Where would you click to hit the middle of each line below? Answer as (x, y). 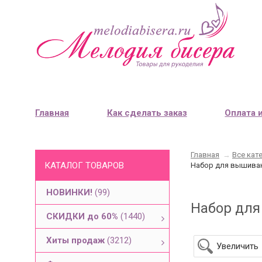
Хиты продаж (77, 240)
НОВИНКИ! (70, 192)
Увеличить (237, 246)
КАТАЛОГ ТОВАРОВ (84, 166)
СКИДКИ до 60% (83, 216)
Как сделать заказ (147, 113)
